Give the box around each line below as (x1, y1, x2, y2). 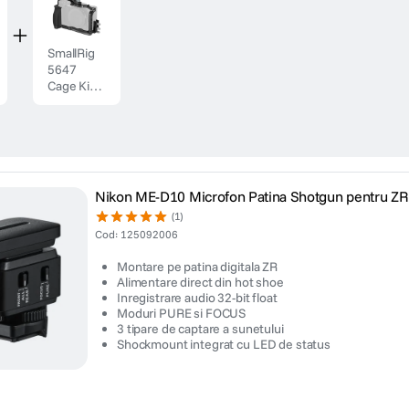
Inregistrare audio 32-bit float (117, 289, 278, 306)
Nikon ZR (47, 143, 98, 160)
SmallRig (47, 45, 95, 61)
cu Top (47, 94, 85, 110)
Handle (47, 110, 88, 127)
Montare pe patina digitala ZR (117, 258, 278, 275)
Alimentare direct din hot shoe (117, 274, 284, 290)
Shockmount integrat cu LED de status (117, 336, 330, 352)
